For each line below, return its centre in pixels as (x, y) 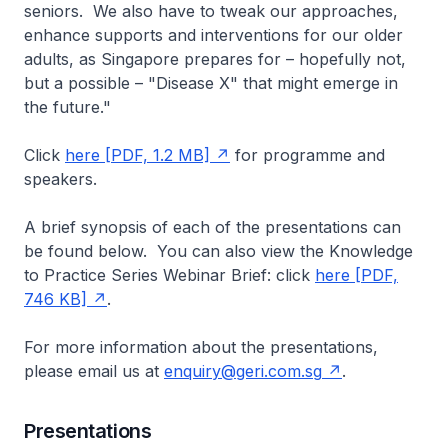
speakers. (65, 178)
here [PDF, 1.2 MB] (137, 154)
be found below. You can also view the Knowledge (218, 250)
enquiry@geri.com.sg (243, 370)
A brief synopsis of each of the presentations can (212, 226)
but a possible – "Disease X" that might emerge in (211, 82)
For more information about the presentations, (201, 346)
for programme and (307, 154)
